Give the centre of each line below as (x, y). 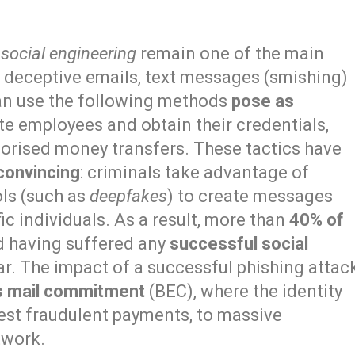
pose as (263, 101)
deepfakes (129, 196)
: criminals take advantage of (195, 172)
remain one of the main (231, 53)
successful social (239, 243)
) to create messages (250, 196)
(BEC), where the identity (244, 291)
